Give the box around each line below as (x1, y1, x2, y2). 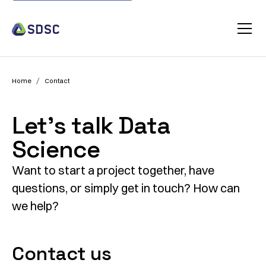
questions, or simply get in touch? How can (12, 180, 240, 195)
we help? (12, 198, 61, 213)
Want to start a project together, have (12, 163, 214, 178)
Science (12, 134, 100, 164)
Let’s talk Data (12, 110, 170, 141)
